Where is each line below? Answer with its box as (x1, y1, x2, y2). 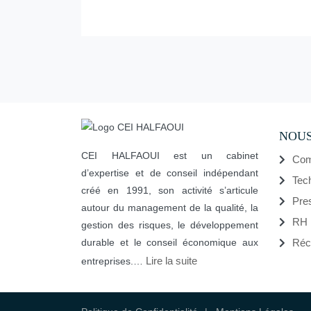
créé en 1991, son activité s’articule (81, 184, 258, 196)
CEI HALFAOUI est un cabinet (81, 149, 258, 161)
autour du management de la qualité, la (81, 201, 258, 213)
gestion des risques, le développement (81, 219, 258, 230)
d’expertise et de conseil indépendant (81, 167, 258, 178)
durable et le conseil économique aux (81, 236, 258, 248)
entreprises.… (81, 255, 146, 267)
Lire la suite (146, 254, 197, 267)
